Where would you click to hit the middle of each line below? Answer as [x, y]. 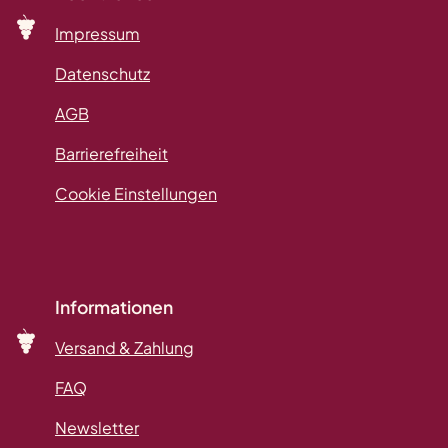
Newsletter [97, 427]
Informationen [114, 306]
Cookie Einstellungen [136, 193]
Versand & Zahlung [124, 347]
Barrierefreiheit [111, 153]
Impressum [97, 33]
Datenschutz [102, 73]
